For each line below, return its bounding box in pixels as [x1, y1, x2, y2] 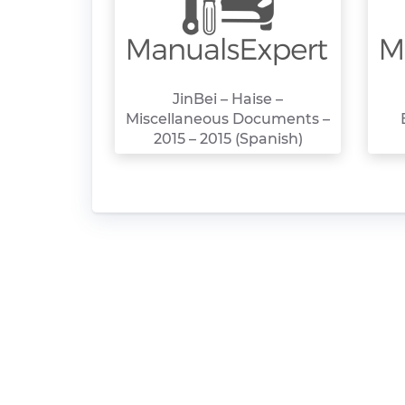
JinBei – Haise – [173, 90, 283, 108]
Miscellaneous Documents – [126, 110, 330, 127]
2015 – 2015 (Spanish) [153, 130, 303, 147]
